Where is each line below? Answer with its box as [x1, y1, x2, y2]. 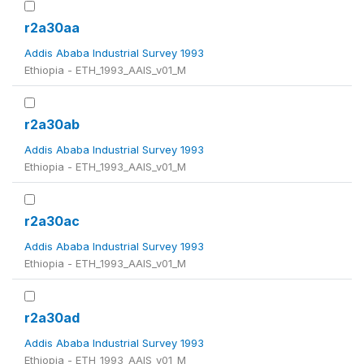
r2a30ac [24, 213, 80, 230]
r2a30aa [24, 19, 80, 37]
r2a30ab [24, 116, 80, 133]
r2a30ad [24, 310, 80, 327]
